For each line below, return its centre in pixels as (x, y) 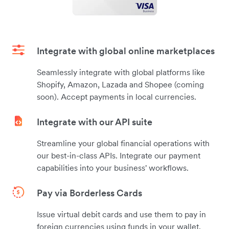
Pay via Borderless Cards (89, 193)
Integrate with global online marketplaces (126, 51)
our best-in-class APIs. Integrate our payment (119, 155)
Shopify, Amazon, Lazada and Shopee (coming (120, 84)
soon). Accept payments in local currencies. (117, 96)
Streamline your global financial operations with (123, 143)
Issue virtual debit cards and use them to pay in (121, 214)
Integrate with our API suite (95, 122)
